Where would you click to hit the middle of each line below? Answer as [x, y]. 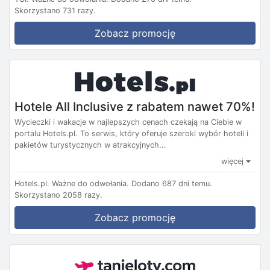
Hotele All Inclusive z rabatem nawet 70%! [135, 106]
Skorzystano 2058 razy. [58, 195]
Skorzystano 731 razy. [55, 11]
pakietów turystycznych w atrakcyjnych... [90, 145]
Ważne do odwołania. [90, 183]
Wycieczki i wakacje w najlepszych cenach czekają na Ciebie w [128, 122]
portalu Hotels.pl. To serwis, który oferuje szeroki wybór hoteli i [131, 133]
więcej [234, 161]
